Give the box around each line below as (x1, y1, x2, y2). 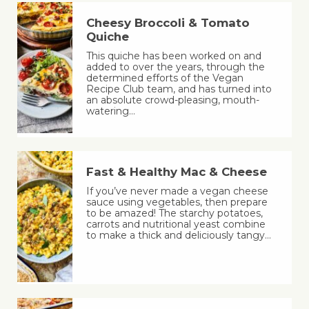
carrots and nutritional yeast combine (86, 218, 266, 231)
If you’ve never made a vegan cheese (86, 185, 268, 198)
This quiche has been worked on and (86, 50, 261, 63)
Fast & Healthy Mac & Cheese (86, 165, 267, 179)
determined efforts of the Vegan (86, 72, 243, 85)
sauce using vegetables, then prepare (86, 196, 268, 209)
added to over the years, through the (86, 61, 265, 74)
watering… (86, 105, 135, 118)
